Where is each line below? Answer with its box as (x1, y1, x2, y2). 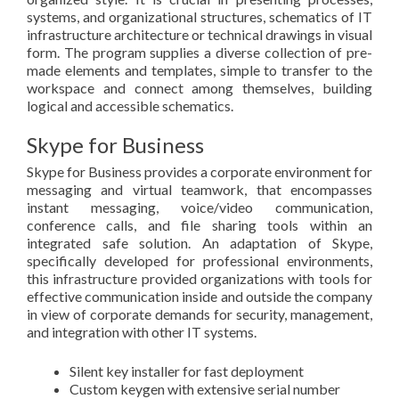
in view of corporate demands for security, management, (27, 305, 372, 322)
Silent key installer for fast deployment (69, 362, 304, 379)
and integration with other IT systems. (27, 323, 256, 340)
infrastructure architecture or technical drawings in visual (27, 26, 372, 43)
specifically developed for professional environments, (27, 252, 372, 269)
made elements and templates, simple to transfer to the (27, 61, 372, 78)
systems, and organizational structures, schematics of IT (27, 8, 372, 25)
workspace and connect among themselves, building (27, 79, 372, 96)
